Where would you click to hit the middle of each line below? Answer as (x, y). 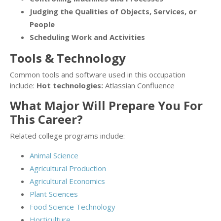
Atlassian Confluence (139, 86)
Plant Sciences (54, 194)
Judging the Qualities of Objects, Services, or (113, 12)
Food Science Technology (73, 207)
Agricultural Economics (67, 181)
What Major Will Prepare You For (106, 106)
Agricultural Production (68, 168)
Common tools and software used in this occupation (98, 75)
